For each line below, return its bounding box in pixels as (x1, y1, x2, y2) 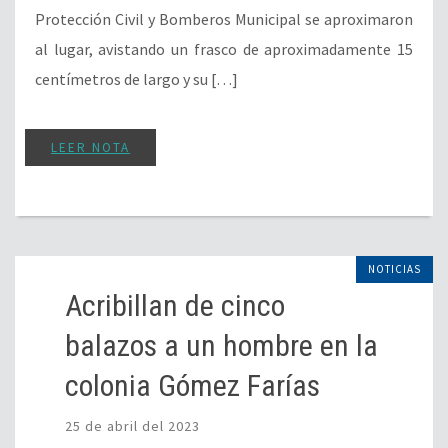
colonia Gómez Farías (65, 367, 320, 403)
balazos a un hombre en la (65, 327, 378, 363)
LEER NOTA (51, 138, 130, 156)
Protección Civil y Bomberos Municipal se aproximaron (35, 8, 413, 29)
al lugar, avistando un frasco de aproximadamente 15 (35, 38, 413, 59)
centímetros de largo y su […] (35, 68, 238, 89)
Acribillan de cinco (65, 287, 285, 323)
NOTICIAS (368, 261, 421, 276)
